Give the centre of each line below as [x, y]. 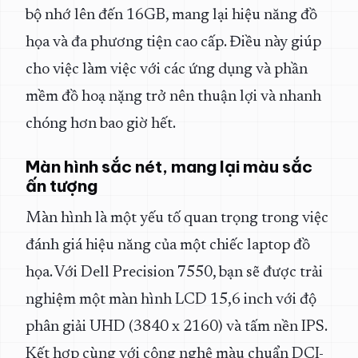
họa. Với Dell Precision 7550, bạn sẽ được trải [174, 272]
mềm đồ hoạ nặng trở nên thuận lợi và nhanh [173, 97]
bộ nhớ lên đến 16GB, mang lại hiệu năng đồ [171, 15]
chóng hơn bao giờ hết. [101, 124]
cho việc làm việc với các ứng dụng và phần [167, 70]
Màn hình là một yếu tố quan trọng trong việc [177, 218]
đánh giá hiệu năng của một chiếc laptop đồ [168, 245]
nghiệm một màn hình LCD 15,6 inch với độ [171, 300]
